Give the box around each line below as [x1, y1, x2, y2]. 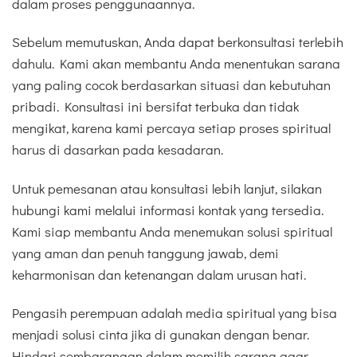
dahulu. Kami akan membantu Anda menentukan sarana [12, 54, 340, 73]
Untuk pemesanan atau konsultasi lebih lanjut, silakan [12, 178, 322, 198]
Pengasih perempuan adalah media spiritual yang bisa [12, 303, 337, 322]
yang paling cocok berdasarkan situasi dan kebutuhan [12, 76, 331, 95]
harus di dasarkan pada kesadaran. [12, 140, 223, 159]
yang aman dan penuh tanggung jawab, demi [12, 243, 279, 262]
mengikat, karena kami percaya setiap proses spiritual [12, 119, 331, 138]
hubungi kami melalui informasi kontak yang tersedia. [12, 200, 324, 219]
